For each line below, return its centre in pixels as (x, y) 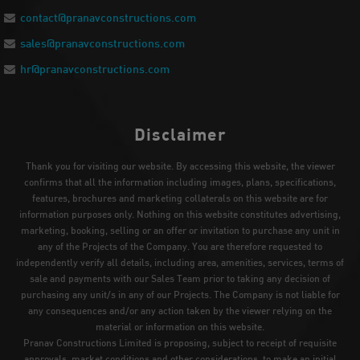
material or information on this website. (180, 327)
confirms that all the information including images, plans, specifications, (180, 182)
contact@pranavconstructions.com (108, 18)
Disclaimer (180, 134)
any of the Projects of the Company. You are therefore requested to (180, 247)
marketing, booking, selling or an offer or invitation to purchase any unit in (180, 231)
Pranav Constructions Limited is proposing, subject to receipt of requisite (180, 343)
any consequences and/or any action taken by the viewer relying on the (180, 311)
